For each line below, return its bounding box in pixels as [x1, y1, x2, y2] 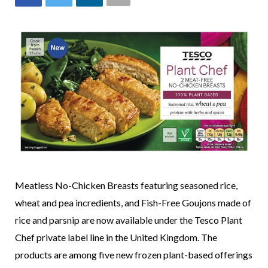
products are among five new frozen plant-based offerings [15, 248, 252, 260]
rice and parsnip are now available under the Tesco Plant [15, 214, 242, 226]
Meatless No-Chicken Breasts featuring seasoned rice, [15, 179, 237, 191]
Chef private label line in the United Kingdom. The [15, 231, 217, 243]
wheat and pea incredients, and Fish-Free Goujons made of [15, 196, 251, 208]
